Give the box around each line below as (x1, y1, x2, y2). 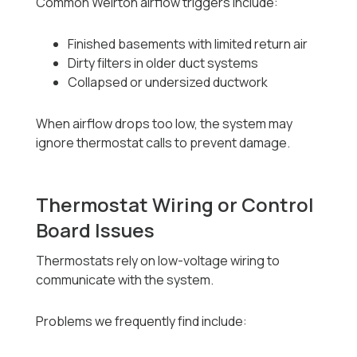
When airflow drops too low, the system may (36, 115, 293, 133)
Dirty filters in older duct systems (68, 54, 259, 73)
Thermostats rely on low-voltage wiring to (36, 252, 280, 270)
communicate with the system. (36, 271, 214, 289)
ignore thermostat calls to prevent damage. (36, 134, 291, 152)
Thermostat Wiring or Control (36, 191, 315, 218)
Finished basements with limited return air (68, 35, 308, 53)
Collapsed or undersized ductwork (68, 73, 269, 92)
